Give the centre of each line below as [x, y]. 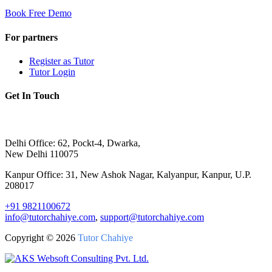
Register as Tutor [62, 61]
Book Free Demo [38, 13]
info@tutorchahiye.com [50, 217]
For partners [31, 37]
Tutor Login [52, 72]
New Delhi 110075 [42, 154]
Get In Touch [32, 96]
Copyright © [30, 238]
